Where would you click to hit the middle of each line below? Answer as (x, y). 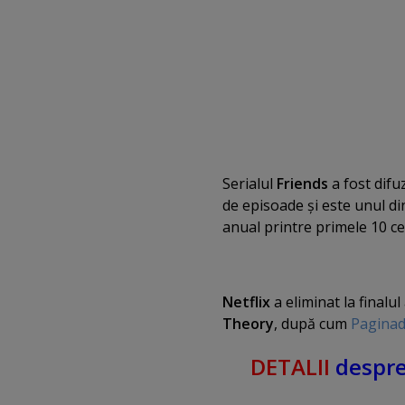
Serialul (250, 184)
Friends (302, 184)
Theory (248, 323)
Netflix (246, 301)
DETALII (291, 367)
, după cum (312, 323)
